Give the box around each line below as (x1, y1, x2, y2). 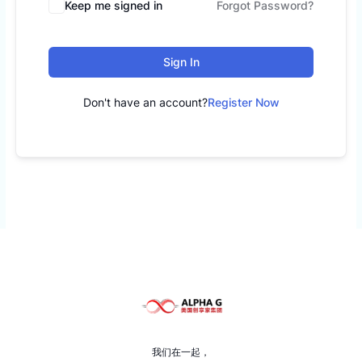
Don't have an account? (82, 95, 208, 109)
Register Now (207, 95, 280, 109)
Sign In (162, 54, 200, 69)
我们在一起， (152, 345, 210, 358)
